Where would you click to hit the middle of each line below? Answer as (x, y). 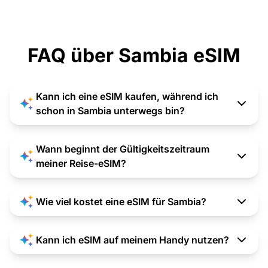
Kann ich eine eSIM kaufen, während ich (127, 96)
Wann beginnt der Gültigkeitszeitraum (123, 149)
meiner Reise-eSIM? (81, 163)
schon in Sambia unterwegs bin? (110, 110)
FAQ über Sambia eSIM (134, 55)
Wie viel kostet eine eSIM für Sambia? (121, 201)
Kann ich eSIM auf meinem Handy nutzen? (133, 240)
